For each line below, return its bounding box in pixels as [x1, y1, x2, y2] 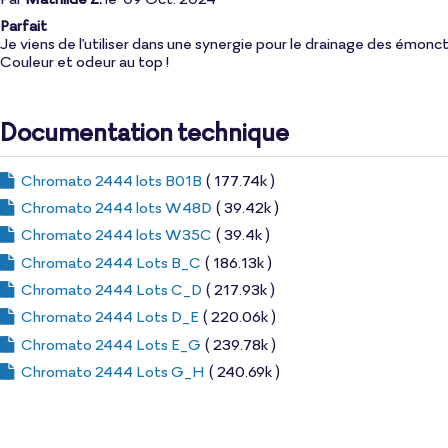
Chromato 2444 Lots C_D [20, 278, 202, 299]
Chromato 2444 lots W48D [20, 197, 212, 218]
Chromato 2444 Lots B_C [20, 251, 201, 272]
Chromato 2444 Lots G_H [20, 360, 205, 381]
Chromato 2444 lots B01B [20, 169, 202, 190]
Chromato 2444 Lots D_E [20, 306, 199, 327]
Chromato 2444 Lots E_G [20, 333, 201, 354]
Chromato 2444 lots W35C [20, 224, 212, 245]
